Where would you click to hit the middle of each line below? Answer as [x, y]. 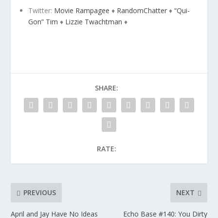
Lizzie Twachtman [94, 21]
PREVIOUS [40, 193]
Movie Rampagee [82, 10]
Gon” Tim [43, 21]
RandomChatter [142, 10]
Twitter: [41, 10]
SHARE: [107, 88]
